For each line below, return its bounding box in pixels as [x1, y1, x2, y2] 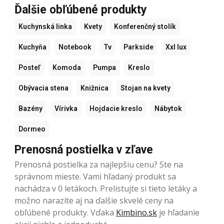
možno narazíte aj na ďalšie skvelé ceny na [14, 195, 173, 206]
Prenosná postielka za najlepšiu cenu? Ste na [14, 159, 183, 170]
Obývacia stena [18, 84, 68, 92]
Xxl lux [165, 43, 186, 51]
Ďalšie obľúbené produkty [14, 3, 147, 17]
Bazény [18, 104, 42, 113]
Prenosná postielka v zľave [14, 143, 153, 157]
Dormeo [18, 125, 45, 133]
